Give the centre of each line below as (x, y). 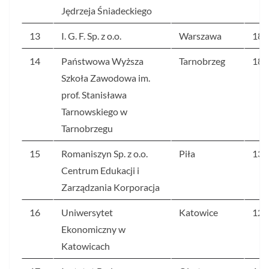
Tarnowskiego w (94, 112)
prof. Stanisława (94, 95)
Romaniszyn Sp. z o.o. (104, 154)
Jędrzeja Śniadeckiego (107, 11)
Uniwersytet (87, 213)
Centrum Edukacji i (100, 171)
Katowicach (86, 246)
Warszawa (200, 36)
